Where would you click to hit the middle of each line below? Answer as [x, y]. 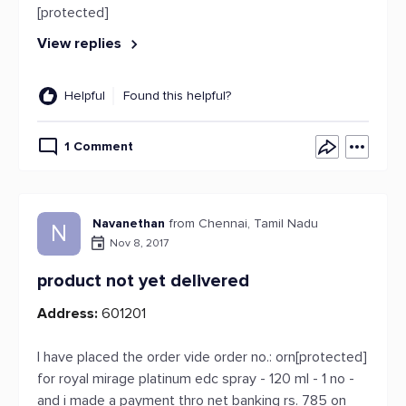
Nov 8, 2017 [139, 243]
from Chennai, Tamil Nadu [244, 223]
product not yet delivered [143, 281]
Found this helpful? [177, 96]
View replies [81, 43]
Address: [68, 314]
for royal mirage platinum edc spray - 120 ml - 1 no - [196, 379]
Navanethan [129, 223]
